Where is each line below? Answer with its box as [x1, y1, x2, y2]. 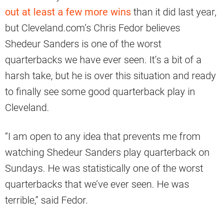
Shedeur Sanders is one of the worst [5, 38, 161, 50]
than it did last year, [131, 6, 217, 18]
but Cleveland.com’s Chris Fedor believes [5, 22, 180, 34]
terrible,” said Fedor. [5, 194, 88, 207]
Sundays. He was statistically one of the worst [5, 162, 203, 175]
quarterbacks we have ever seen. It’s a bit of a [5, 54, 202, 66]
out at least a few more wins [5, 6, 131, 18]
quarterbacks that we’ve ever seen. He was [5, 178, 189, 191]
